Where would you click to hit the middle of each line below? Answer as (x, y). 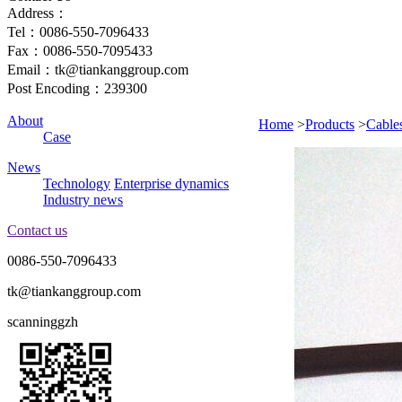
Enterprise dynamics (171, 184)
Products (330, 125)
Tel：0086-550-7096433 (78, 32)
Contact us (37, 231)
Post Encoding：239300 (77, 89)
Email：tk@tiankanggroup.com (98, 70)
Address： (38, 13)
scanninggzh (43, 322)
